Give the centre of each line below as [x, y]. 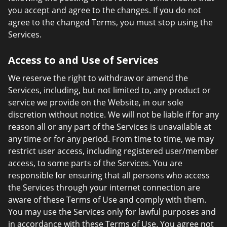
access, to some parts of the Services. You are [95, 163]
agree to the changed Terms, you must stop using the [110, 22]
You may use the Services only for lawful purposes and [112, 212]
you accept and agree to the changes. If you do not [105, 10]
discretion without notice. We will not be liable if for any [113, 115]
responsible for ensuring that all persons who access [109, 175]
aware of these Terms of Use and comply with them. [107, 200]
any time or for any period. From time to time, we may [111, 139]
